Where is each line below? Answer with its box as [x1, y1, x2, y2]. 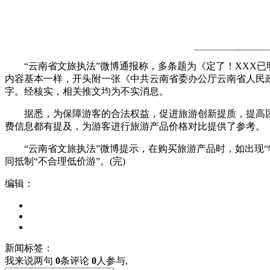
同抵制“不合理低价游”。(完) [5, 155, 125, 166]
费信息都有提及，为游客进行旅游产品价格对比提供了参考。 [5, 121, 265, 131]
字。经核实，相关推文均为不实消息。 [5, 86, 169, 96]
